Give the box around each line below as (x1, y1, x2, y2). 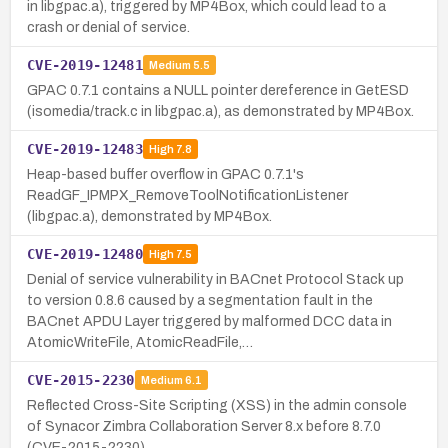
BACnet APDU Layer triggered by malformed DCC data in (27, 313, 392, 329)
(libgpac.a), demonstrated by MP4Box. (27, 208, 272, 224)
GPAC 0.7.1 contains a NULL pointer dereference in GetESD (27, 82, 409, 98)
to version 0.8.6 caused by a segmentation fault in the (27, 292, 373, 308)
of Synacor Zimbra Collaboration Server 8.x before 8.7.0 (27, 418, 381, 434)
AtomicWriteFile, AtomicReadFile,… (27, 334, 253, 350)
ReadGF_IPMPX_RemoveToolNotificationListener (27, 187, 348, 203)
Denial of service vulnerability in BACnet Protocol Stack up (27, 271, 404, 287)
